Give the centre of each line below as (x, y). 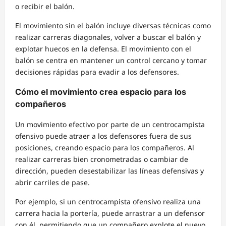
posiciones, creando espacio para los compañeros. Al (105, 147)
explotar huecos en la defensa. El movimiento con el (103, 49)
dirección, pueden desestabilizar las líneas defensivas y (109, 171)
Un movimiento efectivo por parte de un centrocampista (110, 124)
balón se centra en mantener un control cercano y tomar (111, 60)
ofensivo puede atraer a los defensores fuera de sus (103, 136)
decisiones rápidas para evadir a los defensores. (97, 72)
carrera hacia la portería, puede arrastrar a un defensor (110, 213)
